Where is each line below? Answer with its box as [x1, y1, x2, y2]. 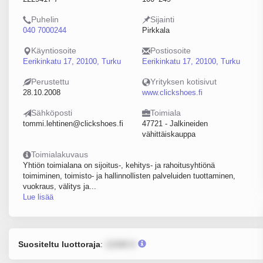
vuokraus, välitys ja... [23, 182, 96, 191]
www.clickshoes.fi [141, 88, 203, 97]
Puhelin [31, 15, 59, 24]
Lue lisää [23, 193, 53, 201]
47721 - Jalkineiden [141, 119, 208, 128]
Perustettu [31, 77, 69, 86]
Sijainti [150, 15, 174, 24]
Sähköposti [31, 108, 72, 117]
